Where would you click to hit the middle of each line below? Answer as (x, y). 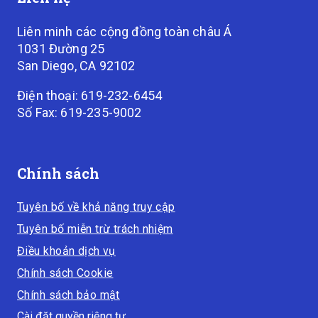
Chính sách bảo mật (68, 295)
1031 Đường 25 (61, 49)
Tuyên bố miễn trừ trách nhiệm (95, 229)
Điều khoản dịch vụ (66, 251)
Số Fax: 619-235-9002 (79, 113)
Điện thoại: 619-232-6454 (90, 95)
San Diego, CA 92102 (76, 66)
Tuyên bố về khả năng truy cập (96, 207)
